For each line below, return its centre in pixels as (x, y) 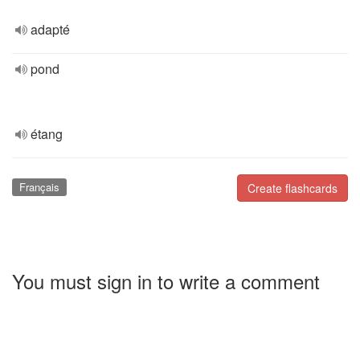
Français (39, 187)
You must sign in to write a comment (166, 280)
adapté (50, 29)
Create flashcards (292, 188)
